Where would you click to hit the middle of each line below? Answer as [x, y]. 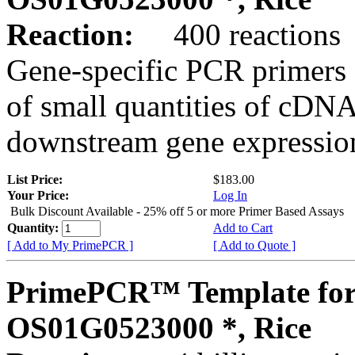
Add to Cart [243, 227]
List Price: [36, 179]
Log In [230, 195]
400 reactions [241, 34]
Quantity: [34, 227]
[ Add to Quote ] [254, 245]
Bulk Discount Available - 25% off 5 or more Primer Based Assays [177, 211]
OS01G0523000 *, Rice [159, 327]
